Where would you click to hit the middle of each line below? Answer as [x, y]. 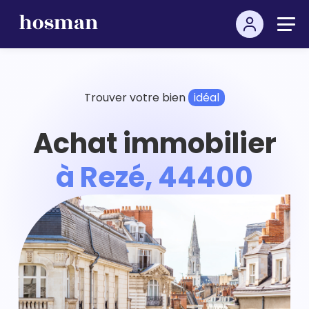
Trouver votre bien [136, 97]
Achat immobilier [154, 143]
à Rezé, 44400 [154, 177]
